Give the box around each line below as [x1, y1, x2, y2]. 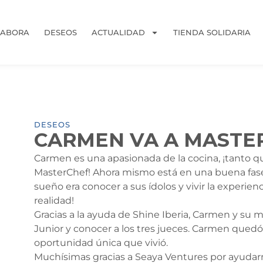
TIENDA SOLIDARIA [173, 28, 251, 37]
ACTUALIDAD [92, 28, 145, 37]
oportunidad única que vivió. [34, 237, 168, 248]
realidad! [34, 195, 75, 206]
